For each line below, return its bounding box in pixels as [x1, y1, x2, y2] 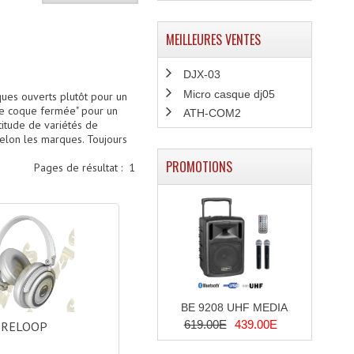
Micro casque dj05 [183, 87, 275, 100]
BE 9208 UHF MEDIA [181, 300, 288, 314]
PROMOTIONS [165, 156, 232, 176]
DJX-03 [183, 68, 220, 81]
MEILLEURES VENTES [165, 30, 261, 49]
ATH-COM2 [183, 106, 241, 119]
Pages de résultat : [34, 160, 130, 175]
